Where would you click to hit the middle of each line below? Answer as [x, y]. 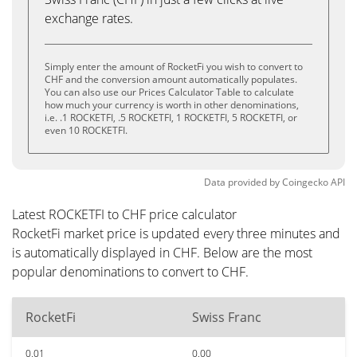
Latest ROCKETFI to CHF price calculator [124, 214]
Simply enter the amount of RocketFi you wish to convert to [174, 67]
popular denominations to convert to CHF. [130, 272]
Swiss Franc [227, 317]
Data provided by [242, 182]
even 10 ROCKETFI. [86, 130]
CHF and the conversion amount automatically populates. [171, 79]
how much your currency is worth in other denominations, [172, 105]
